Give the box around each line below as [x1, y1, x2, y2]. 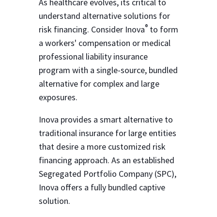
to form [148, 24, 178, 35]
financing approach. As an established [39, 155, 174, 166]
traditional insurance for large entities [39, 127, 176, 139]
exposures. [39, 92, 77, 103]
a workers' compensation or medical [39, 37, 170, 48]
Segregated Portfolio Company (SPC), [39, 168, 176, 179]
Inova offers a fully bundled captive [39, 182, 165, 193]
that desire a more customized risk [39, 141, 166, 152]
